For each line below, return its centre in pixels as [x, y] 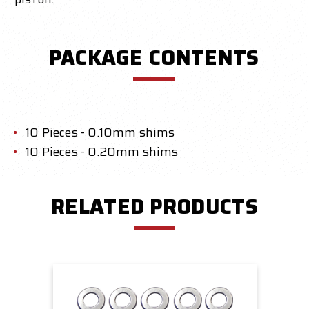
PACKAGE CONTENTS [154, 58]
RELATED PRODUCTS [154, 207]
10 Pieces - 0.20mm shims [102, 152]
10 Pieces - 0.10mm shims [100, 133]
